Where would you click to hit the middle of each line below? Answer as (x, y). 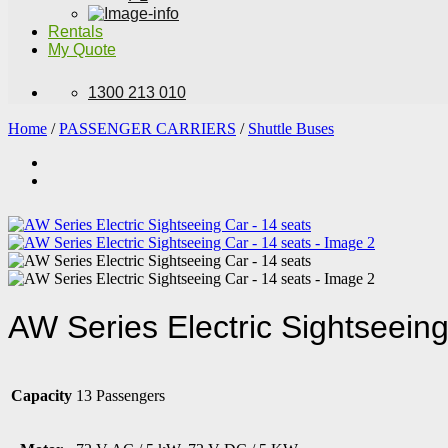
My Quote (82, 49)
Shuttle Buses (291, 128)
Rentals (75, 31)
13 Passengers (120, 395)
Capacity (41, 395)
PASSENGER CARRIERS (147, 128)
